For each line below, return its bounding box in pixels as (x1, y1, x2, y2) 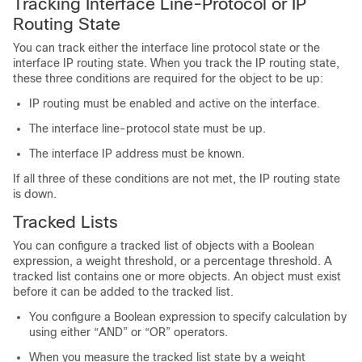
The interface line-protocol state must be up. (29, 122, 266, 135)
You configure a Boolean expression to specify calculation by (29, 310, 347, 323)
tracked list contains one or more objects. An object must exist (13, 270, 341, 283)
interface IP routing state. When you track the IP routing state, (13, 57, 339, 69)
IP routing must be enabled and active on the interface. (29, 97, 320, 110)
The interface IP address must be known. (29, 147, 245, 160)
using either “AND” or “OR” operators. (29, 326, 228, 339)
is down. (13, 187, 57, 200)
